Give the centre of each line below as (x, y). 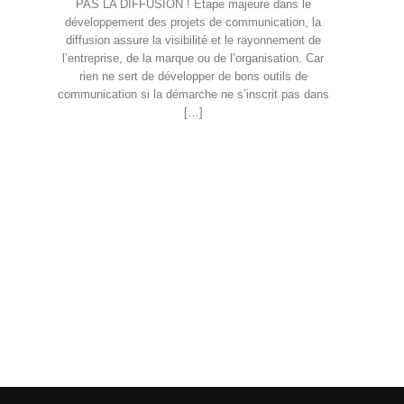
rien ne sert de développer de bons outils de (193, 77)
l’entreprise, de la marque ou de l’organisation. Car (193, 59)
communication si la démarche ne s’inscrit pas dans (193, 95)
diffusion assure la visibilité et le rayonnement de (193, 41)
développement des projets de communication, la (193, 23)
